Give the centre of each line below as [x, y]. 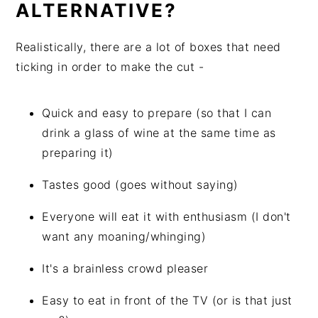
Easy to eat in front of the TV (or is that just [167, 300]
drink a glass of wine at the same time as [159, 133]
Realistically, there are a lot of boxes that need [148, 47]
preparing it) [78, 153]
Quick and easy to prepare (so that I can [157, 113]
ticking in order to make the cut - [110, 67]
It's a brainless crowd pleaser [125, 268]
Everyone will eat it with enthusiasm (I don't [166, 216]
